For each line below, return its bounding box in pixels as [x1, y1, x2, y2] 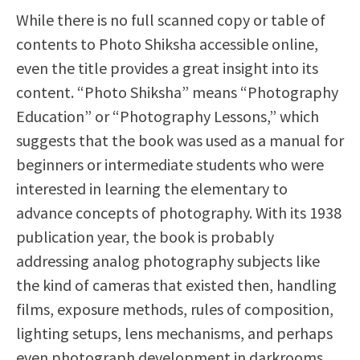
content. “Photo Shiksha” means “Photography [16, 82, 338, 102]
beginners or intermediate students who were [16, 154, 324, 174]
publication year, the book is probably [16, 227, 274, 247]
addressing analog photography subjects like [16, 251, 320, 271]
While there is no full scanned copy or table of [16, 10, 325, 30]
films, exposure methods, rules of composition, [16, 299, 333, 319]
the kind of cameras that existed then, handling [16, 275, 337, 295]
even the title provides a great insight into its [16, 58, 318, 78]
